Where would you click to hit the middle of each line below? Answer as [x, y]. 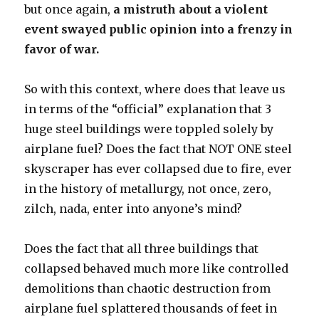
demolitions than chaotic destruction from [148, 289]
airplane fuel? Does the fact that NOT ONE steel [158, 149]
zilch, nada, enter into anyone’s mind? [134, 209]
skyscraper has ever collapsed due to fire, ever [158, 169]
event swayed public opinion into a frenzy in [159, 30]
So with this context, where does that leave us [155, 89]
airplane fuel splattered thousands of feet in [151, 309]
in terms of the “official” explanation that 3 [148, 109]
